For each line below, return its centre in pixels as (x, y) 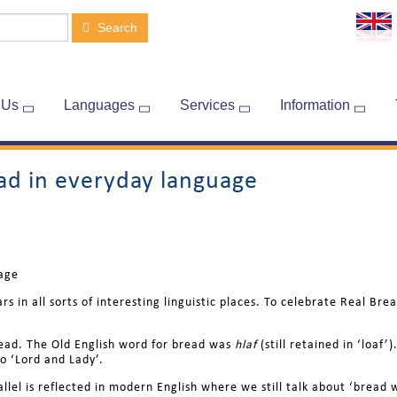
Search (116, 28)
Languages (99, 105)
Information (315, 105)
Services (207, 105)
